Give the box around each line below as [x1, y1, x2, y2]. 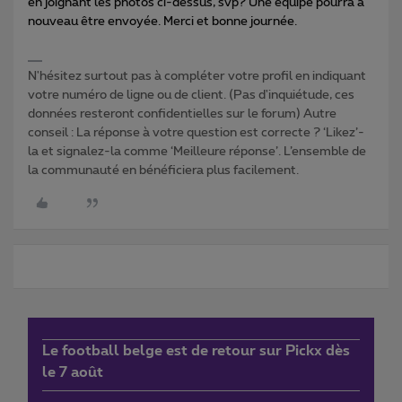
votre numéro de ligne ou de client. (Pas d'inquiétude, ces [28, 88, 354, 101]
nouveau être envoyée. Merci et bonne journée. [28, 14, 297, 28]
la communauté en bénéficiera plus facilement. [28, 163, 299, 177]
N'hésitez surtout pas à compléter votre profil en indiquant [28, 69, 366, 83]
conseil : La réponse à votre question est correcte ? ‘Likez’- [28, 126, 364, 139]
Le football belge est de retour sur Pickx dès [42, 343, 350, 358]
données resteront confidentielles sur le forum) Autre [28, 107, 336, 120]
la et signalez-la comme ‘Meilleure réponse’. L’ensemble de [28, 144, 366, 158]
